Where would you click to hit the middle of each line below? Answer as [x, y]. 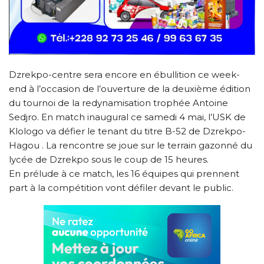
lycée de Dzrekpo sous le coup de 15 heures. [109, 159]
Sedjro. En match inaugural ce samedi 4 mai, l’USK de [127, 117]
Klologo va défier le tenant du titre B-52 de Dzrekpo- [127, 131]
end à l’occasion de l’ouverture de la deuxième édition [130, 88]
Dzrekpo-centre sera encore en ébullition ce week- [124, 74]
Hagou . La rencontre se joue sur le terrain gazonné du [131, 145]
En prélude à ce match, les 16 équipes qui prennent [124, 173]
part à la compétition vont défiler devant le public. [121, 187]
